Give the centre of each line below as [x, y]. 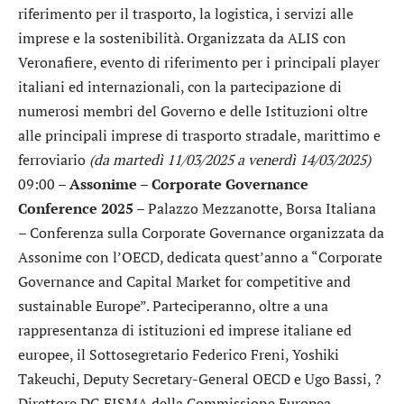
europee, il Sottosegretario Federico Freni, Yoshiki [179, 355]
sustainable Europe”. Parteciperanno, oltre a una [173, 306]
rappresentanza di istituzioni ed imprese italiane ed [185, 331]
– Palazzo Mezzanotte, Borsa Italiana [255, 209]
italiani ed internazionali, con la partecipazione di [180, 87]
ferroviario [54, 160]
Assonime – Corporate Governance [189, 184]
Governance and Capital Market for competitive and [184, 282]
